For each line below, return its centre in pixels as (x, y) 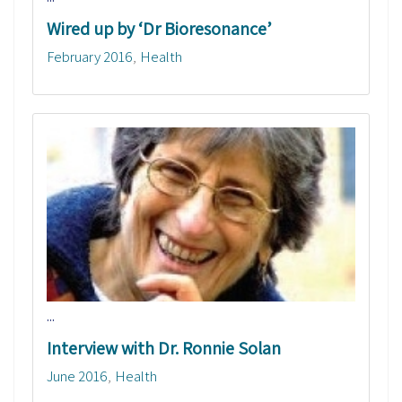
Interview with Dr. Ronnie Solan (164, 348)
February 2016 (90, 57)
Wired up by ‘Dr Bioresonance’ (159, 29)
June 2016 (77, 376)
